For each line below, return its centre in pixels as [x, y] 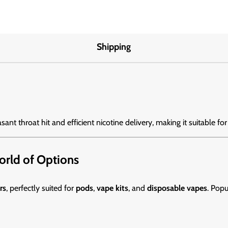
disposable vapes [177, 188]
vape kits [112, 188]
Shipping [114, 47]
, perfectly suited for [41, 188]
